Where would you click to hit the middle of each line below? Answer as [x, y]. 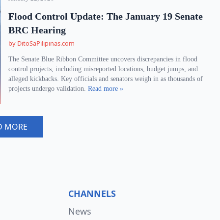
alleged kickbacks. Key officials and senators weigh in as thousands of [106, 79]
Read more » [106, 89]
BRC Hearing [37, 30]
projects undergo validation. [48, 89]
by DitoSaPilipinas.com [42, 43]
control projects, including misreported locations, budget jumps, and [103, 69]
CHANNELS [92, 193]
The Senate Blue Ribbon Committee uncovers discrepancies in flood [103, 59]
